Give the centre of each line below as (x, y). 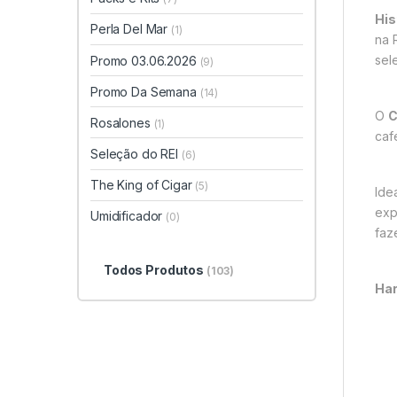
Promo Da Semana (145, 91)
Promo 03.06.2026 (145, 60)
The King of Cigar (143, 185)
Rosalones (122, 122)
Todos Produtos (155, 269)
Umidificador (128, 216)
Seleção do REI (136, 154)
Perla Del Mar (131, 29)
